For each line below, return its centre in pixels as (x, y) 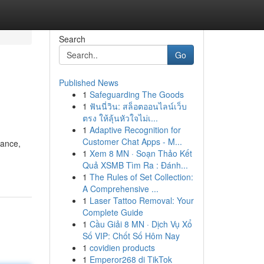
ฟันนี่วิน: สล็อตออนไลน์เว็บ (138, 106)
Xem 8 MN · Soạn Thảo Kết (141, 153)
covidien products (122, 247)
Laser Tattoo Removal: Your (141, 200)
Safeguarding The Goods (136, 94)
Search (72, 39)
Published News (88, 82)
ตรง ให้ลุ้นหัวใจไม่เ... (120, 118)
